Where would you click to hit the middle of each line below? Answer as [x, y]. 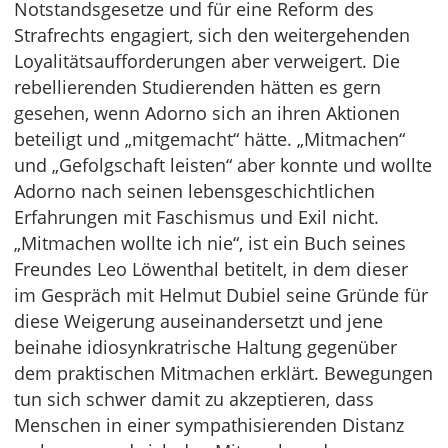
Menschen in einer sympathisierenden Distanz [209, 425]
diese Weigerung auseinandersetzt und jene [198, 321]
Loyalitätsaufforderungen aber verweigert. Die [207, 61]
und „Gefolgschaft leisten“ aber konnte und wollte [223, 165]
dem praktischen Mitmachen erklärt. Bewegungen [223, 373]
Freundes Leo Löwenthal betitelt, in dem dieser [211, 269]
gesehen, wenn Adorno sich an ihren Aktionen [207, 113]
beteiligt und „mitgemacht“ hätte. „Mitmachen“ [209, 139]
